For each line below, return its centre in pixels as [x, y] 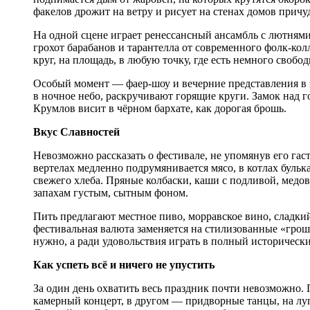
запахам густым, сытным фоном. [111, 193]
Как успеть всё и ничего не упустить [124, 265]
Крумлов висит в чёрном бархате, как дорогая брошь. [160, 109]
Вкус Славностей [76, 132]
